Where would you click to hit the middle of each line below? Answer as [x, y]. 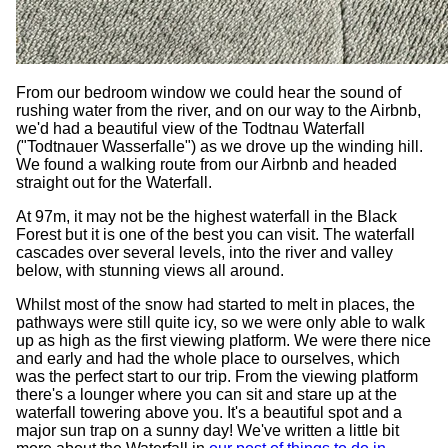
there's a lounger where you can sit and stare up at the [206, 394]
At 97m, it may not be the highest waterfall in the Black [206, 216]
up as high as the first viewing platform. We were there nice [223, 340]
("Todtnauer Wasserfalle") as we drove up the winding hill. [219, 146]
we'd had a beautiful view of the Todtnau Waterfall [190, 128]
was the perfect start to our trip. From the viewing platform [217, 376]
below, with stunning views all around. [150, 270]
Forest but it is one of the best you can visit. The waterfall [215, 234]
